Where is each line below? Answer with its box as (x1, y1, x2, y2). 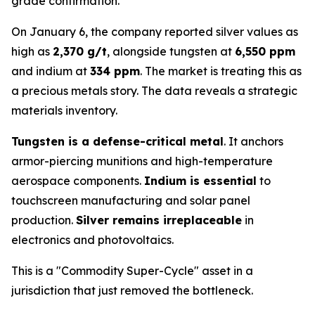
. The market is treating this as (140, 64, 302, 78)
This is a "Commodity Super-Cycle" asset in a (11, 264, 253, 278)
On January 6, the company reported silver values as (11, 25, 298, 39)
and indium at (11, 64, 90, 78)
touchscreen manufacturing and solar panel (11, 193, 250, 207)
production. (11, 213, 76, 227)
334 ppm (90, 64, 140, 78)
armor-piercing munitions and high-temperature (11, 154, 273, 168)
